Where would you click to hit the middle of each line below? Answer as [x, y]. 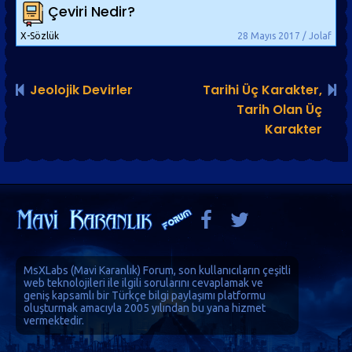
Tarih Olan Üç [279, 109]
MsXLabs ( [49, 270]
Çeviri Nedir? [92, 12]
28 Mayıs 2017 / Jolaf [284, 35]
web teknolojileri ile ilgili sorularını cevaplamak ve [143, 282]
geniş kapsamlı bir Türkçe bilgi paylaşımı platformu [145, 295]
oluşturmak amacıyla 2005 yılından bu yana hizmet [145, 308]
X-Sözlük [40, 35]
